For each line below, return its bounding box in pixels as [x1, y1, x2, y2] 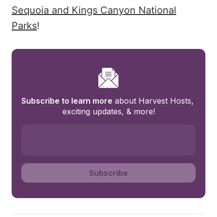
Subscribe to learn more [21, 96, 112, 106]
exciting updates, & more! [62, 107, 155, 116]
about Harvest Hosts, [112, 96, 194, 106]
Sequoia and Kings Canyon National [12, 4, 176, 16]
